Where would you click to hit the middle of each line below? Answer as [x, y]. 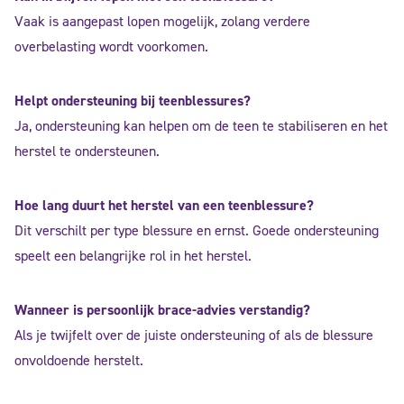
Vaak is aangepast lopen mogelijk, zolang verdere [162, 21]
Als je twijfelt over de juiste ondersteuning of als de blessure [194, 335]
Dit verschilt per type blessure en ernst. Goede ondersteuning [197, 230]
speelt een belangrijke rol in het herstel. [133, 256]
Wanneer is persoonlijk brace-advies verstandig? [162, 310]
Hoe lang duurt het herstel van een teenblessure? [164, 205]
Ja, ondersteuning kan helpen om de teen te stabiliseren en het [201, 126]
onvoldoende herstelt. [79, 360]
